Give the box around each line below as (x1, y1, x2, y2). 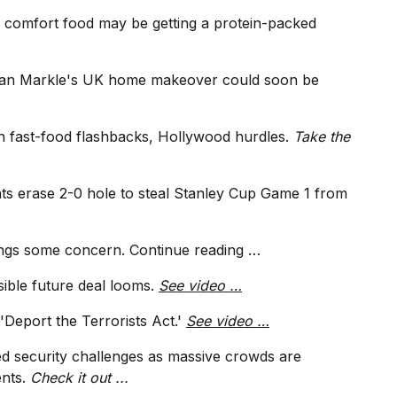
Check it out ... (30, 369, 128, 387)
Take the (293, 128, 350, 146)
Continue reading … (129, 241, 261, 260)
